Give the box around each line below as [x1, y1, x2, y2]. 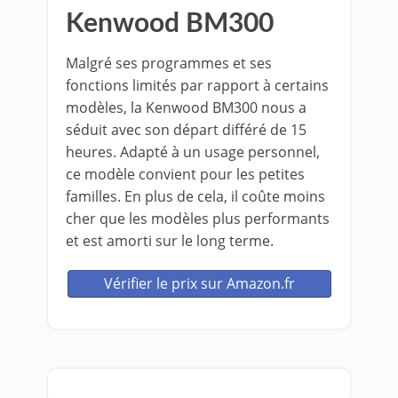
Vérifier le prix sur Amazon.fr [103, 273, 295, 293]
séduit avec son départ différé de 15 [66, 119, 306, 139]
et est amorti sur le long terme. [66, 230, 274, 251]
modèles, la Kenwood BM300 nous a [66, 97, 306, 117]
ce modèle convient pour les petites [66, 163, 305, 184]
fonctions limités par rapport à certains [66, 75, 329, 95]
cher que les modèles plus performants [66, 208, 330, 228]
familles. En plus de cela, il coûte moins [66, 186, 325, 206]
